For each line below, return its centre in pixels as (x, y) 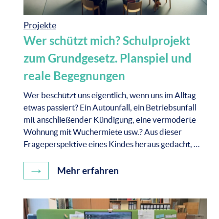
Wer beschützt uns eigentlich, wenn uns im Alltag (109, 95)
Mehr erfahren (87, 170)
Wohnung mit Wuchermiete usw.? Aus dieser (102, 131)
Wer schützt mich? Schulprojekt (107, 41)
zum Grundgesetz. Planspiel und (107, 58)
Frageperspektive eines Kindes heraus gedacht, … (111, 144)
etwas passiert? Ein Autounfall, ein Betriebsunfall (110, 107)
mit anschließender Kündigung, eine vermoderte (109, 119)
